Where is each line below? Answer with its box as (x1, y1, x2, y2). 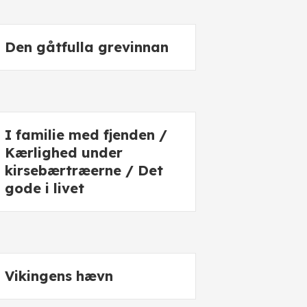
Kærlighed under (5, 144, 123, 161)
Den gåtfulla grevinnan (5, 38, 169, 56)
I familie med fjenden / (5, 126, 167, 143)
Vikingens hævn (5, 267, 113, 284)
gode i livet (5, 180, 84, 197)
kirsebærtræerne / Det (5, 162, 163, 179)
